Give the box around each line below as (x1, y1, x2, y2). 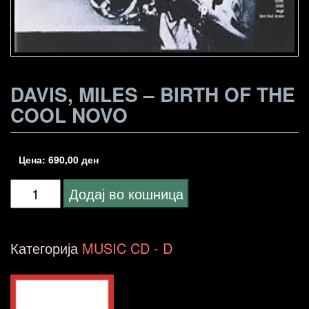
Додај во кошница (68, 183, 183, 204)
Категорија (10, 238, 82, 259)
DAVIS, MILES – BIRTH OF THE (10, 80, 295, 109)
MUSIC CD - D (82, 238, 172, 259)
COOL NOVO (10, 101, 128, 130)
